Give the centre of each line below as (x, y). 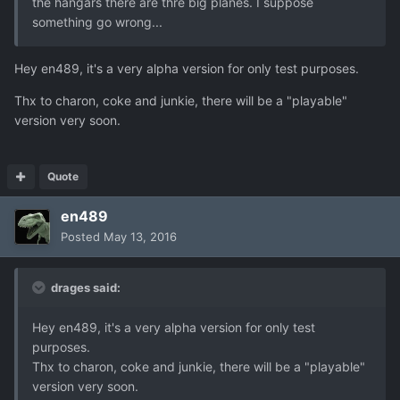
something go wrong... (97, 21)
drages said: (84, 287)
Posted (82, 236)
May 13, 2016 (140, 236)
